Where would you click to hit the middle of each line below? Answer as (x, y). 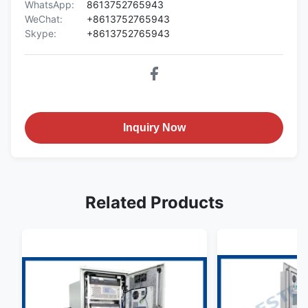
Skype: (41, 33)
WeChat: (44, 19)
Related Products (154, 202)
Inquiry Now (154, 127)
